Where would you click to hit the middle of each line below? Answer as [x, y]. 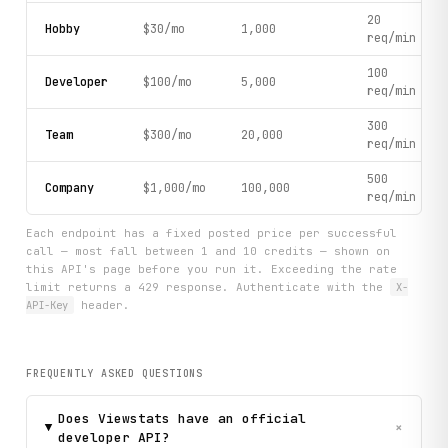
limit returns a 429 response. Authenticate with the [208, 286]
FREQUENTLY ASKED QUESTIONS [115, 374]
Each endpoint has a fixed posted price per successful [212, 232]
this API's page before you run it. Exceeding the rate [212, 268]
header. [101, 304]
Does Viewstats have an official [181, 418]
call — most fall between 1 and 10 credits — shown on [208, 250]
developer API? [113, 437]
